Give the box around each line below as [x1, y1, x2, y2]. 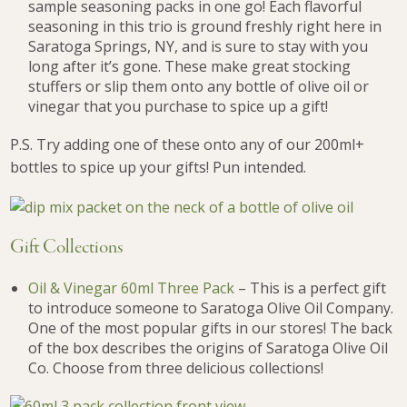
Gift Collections [10, 235, 124, 262]
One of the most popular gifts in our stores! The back [28, 317, 393, 338]
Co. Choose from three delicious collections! [28, 357, 324, 378]
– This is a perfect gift [234, 277, 387, 298]
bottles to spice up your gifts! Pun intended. [10, 157, 307, 178]
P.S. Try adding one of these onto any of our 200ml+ [10, 134, 365, 155]
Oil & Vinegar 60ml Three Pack [28, 277, 235, 298]
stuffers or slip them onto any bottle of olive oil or [28, 75, 370, 96]
